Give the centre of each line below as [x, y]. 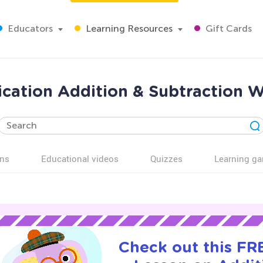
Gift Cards [227, 28]
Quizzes [166, 159]
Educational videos [80, 159]
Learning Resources [128, 28]
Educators [29, 28]
